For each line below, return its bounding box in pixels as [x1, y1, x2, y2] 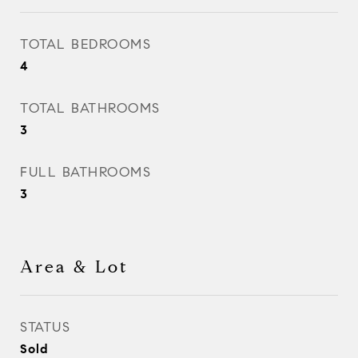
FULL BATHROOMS [20, 164, 151, 181]
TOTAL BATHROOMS [20, 100, 161, 117]
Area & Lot [20, 257, 129, 277]
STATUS [20, 319, 70, 336]
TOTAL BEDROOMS [20, 36, 151, 53]
